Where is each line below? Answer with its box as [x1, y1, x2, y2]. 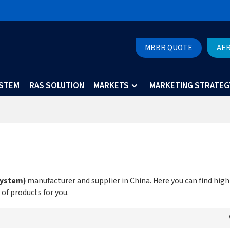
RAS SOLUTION [29, 79, 84, 92]
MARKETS [93, 79, 129, 92]
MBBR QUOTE [145, 42, 193, 53]
